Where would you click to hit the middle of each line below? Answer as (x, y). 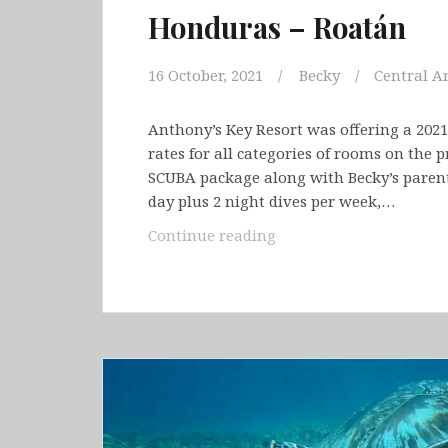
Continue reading (212, 235)
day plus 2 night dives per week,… (271, 201)
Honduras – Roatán (277, 27)
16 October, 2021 (205, 75)
